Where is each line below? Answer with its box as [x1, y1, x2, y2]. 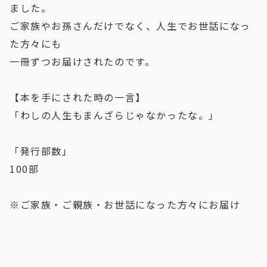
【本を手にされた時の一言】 [10, 89, 146, 104]
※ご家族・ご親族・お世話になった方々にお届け [10, 197, 241, 212]
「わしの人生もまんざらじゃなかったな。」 [10, 107, 220, 122]
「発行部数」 [10, 143, 73, 158]
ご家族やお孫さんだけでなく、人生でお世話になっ [10, 18, 251, 33]
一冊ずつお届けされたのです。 [10, 54, 156, 69]
